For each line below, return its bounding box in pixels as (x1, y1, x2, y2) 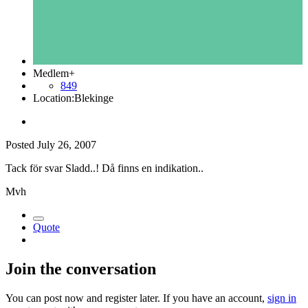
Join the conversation (5, 260, 156, 278)
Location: (33, 92, 74, 104)
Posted (5, 139, 37, 151)
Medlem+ (33, 67, 75, 80)
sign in (267, 292, 296, 305)
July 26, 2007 (37, 139, 96, 151)
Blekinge (74, 92, 113, 104)
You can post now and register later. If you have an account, (5, 292, 267, 305)
